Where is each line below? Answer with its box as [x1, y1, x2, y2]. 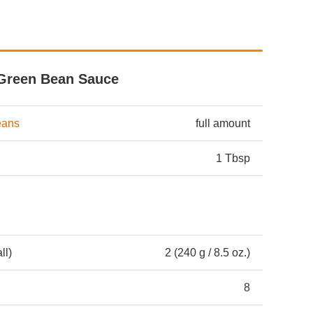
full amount [196, 117, 250, 130]
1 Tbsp [213, 152, 250, 165]
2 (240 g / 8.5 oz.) [165, 247, 250, 259]
